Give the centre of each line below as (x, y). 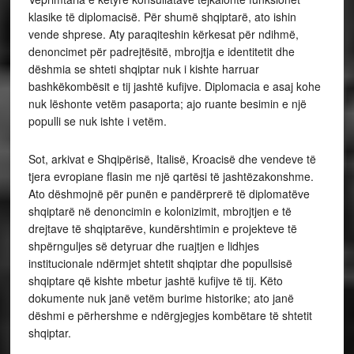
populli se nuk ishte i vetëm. (97, 121)
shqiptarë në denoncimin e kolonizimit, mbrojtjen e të (160, 211)
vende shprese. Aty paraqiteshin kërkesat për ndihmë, (163, 34)
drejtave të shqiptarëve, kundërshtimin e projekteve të (162, 229)
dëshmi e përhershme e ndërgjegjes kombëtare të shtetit (170, 316)
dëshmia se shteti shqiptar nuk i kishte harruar (143, 69)
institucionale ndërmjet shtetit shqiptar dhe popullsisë (160, 264)
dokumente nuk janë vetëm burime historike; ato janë (161, 298)
